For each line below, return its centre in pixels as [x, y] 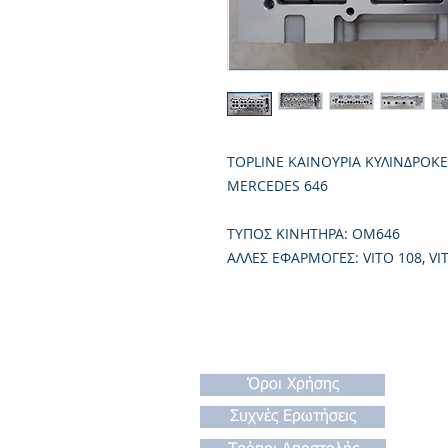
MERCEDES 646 [277, 185]
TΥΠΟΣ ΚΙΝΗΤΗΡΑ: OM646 [313, 233]
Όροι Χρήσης [292, 385]
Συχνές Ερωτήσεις [292, 417]
